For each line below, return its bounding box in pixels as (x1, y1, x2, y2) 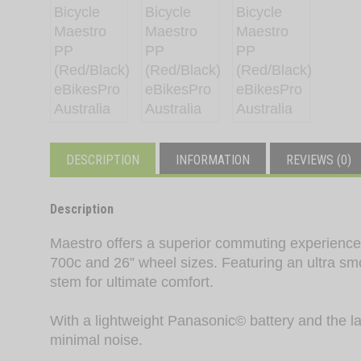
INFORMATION (176, 152, 250, 168)
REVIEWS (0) (286, 152, 351, 168)
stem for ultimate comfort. (50, 274, 214, 291)
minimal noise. (50, 332, 143, 349)
